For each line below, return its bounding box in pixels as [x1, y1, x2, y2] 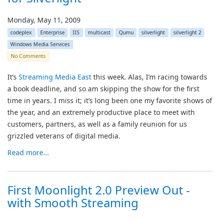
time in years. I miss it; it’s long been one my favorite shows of [7, 96, 212, 105]
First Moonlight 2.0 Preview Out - [7, 182, 190, 198]
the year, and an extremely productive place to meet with [7, 108, 195, 117]
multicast [88, 29, 111, 36]
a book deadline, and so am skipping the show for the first [7, 84, 199, 93]
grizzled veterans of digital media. [7, 131, 120, 140]
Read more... [7, 148, 49, 157]
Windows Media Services [10, 41, 70, 48]
